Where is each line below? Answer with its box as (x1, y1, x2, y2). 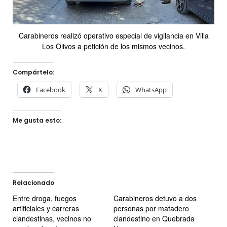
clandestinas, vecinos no (13, 213, 91, 223)
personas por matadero (113, 203, 189, 213)
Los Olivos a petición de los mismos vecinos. (42, 41, 185, 51)
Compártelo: (13, 67, 54, 77)
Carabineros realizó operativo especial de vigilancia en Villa (18, 30, 209, 41)
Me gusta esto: (13, 116, 61, 125)
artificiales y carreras (13, 203, 79, 213)
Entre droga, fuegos (13, 193, 77, 203)
